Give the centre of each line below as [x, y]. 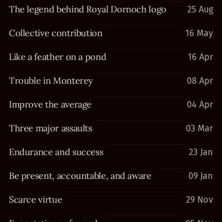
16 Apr [201, 57]
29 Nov [200, 200]
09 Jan [201, 176]
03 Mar [200, 128]
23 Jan [201, 152]
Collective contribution [55, 33]
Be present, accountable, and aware [80, 176]
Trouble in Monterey [51, 81]
